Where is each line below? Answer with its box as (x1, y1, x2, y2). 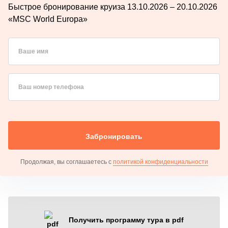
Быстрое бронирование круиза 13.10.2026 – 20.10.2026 (8, 2, 217, 11)
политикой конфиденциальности (112, 158, 208, 165)
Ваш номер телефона (18, 83, 84, 91)
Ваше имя (18, 47, 48, 55)
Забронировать (85, 132, 142, 140)
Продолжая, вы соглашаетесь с (20, 158, 113, 165)
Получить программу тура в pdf (69, 215, 184, 224)
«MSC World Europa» (8, 14, 88, 23)
